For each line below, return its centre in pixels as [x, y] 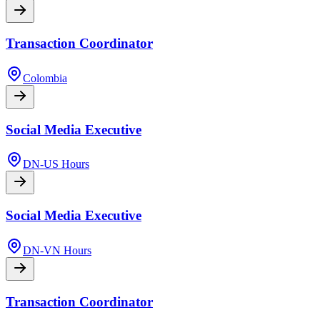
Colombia [45, 78]
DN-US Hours [56, 164]
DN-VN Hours [57, 250]
